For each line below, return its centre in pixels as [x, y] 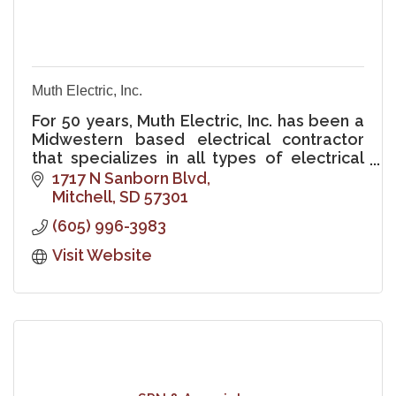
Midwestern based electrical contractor [198, 140]
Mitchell [82, 197]
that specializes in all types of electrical [198, 158]
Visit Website [102, 255]
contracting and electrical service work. [183, 177]
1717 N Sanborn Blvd [129, 179]
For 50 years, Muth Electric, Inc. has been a [198, 121]
